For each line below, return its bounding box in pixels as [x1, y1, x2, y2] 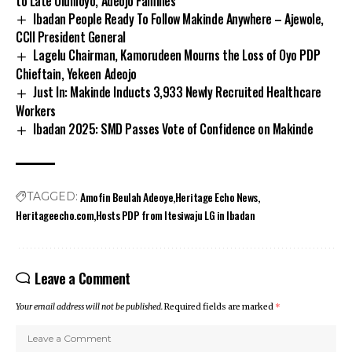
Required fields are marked [164, 302, 275, 313]
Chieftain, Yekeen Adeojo [16, 64, 137, 84]
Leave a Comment [35, 268, 130, 289]
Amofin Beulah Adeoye [80, 189, 174, 206]
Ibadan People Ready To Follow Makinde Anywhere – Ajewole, [33, 9, 324, 28]
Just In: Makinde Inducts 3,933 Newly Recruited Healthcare [33, 82, 321, 102]
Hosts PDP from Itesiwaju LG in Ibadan [95, 207, 255, 224]
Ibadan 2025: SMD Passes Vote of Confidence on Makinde [33, 119, 313, 139]
